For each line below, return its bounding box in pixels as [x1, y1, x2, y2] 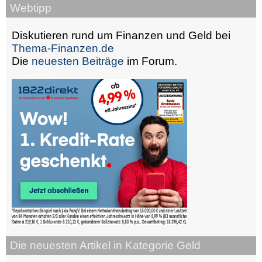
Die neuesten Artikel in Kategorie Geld [10, 239, 201, 251]
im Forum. [124, 54, 177, 67]
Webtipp [10, 2, 51, 15]
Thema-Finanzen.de [12, 42, 114, 54]
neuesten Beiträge [32, 54, 124, 67]
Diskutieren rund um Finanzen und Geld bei [12, 29, 230, 42]
